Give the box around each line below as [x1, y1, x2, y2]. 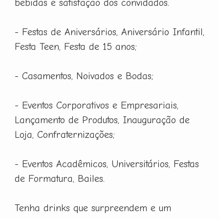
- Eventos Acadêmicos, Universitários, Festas [15, 158, 199, 170]
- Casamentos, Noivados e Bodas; [15, 70, 153, 82]
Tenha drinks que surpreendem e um [15, 202, 171, 214]
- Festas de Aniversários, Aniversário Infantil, [15, 26, 204, 38]
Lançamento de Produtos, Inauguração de [15, 114, 190, 126]
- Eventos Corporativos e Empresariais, [15, 99, 178, 111]
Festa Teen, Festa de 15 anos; [15, 41, 137, 52]
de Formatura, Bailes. [15, 173, 105, 184]
